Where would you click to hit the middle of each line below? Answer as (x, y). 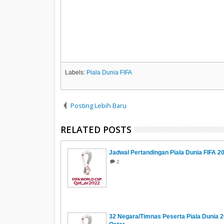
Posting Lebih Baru (98, 106)
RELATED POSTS (96, 130)
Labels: (75, 73)
